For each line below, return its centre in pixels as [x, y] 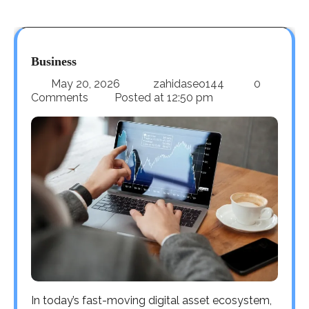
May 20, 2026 [86, 83]
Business [54, 61]
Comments [61, 97]
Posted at [139, 97]
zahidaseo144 [189, 83]
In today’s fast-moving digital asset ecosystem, [151, 300]
